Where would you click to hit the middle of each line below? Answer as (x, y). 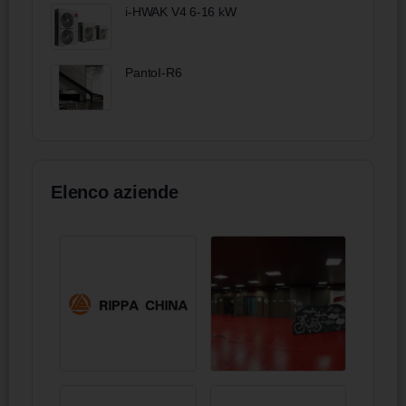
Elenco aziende (115, 192)
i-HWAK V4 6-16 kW (181, 11)
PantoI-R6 (154, 72)
